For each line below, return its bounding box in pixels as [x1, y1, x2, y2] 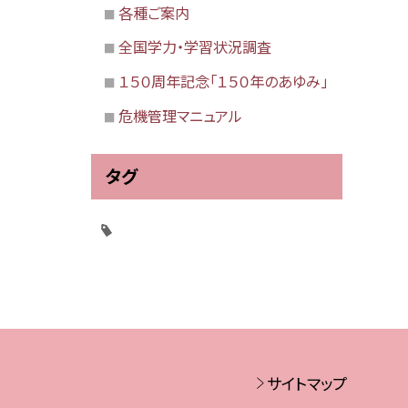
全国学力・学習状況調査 [117, 36, 271, 58]
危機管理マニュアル [117, 104, 242, 127]
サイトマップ [266, 372, 347, 395]
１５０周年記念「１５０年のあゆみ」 [117, 70, 328, 93]
